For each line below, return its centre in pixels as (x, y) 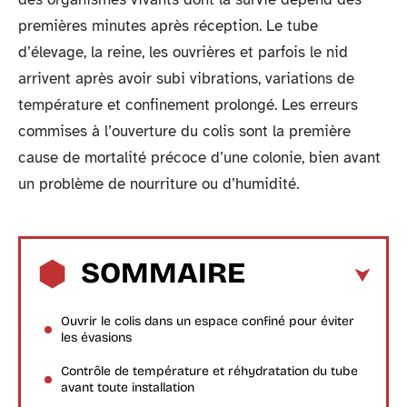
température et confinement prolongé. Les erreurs (188, 105)
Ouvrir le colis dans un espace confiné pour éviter (208, 321)
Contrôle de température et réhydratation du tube (209, 371)
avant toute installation (128, 387)
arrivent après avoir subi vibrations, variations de (186, 79)
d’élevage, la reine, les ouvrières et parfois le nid (183, 52)
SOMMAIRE (163, 273)
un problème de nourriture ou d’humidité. (159, 184)
